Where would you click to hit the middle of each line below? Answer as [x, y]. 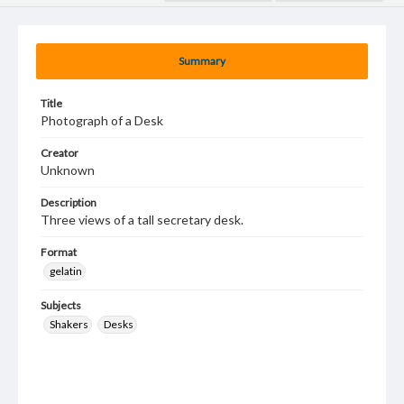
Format [59, 252]
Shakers [69, 324]
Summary [202, 61]
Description [69, 202]
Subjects [61, 305]
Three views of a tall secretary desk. [142, 220]
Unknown [68, 170]
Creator [60, 153]
